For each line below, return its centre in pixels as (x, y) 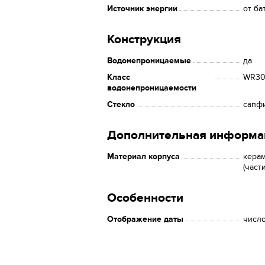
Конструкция (144, 39)
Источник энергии (142, 9)
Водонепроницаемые (149, 61)
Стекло (121, 104)
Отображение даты (145, 219)
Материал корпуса (143, 156)
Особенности (145, 198)
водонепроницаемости (152, 88)
